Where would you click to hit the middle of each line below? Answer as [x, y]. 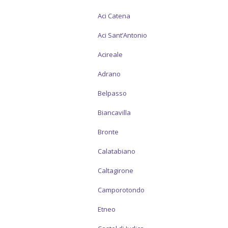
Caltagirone [116, 170]
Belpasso [112, 93]
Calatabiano [117, 151]
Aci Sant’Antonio [122, 35]
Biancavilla [114, 112]
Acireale [110, 54]
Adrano [109, 74]
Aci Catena [114, 16]
